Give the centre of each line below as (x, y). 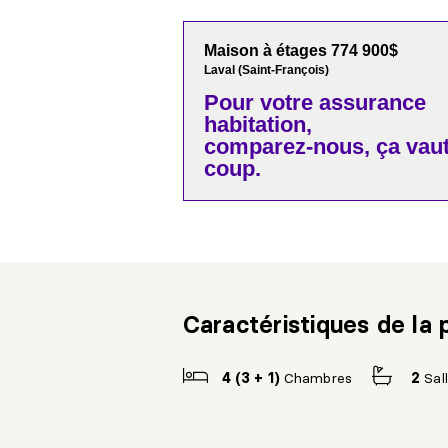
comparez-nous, (286, 147)
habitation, (257, 125)
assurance (369, 103)
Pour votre (258, 103)
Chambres (318, 378)
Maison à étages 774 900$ (300, 51)
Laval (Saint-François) (266, 70)
